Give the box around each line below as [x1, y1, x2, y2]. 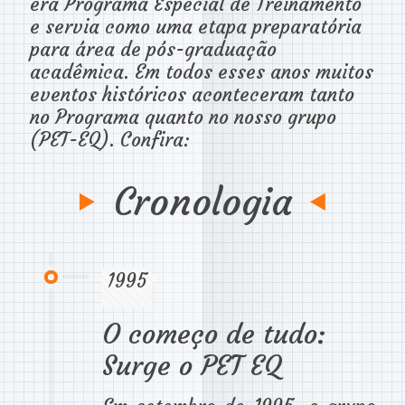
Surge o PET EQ [102, 348, 282, 382]
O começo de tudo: [102, 316, 325, 351]
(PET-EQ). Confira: [30, 127, 190, 152]
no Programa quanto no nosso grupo [30, 104, 336, 129]
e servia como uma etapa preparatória [30, 14, 362, 39]
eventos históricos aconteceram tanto [30, 81, 354, 107]
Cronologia [113, 177, 292, 225]
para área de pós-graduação [30, 36, 277, 61]
